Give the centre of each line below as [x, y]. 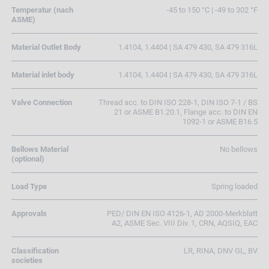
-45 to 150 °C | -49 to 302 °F [212, 10]
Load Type [29, 186]
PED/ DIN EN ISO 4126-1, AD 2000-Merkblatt [183, 214]
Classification [35, 251]
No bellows [239, 149]
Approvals [29, 214]
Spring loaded [235, 186]
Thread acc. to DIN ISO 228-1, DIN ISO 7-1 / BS [178, 102]
